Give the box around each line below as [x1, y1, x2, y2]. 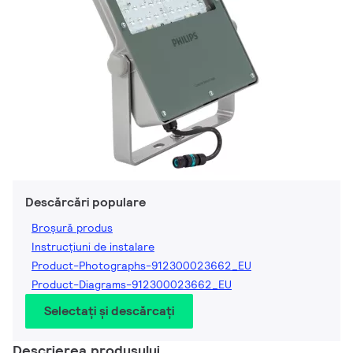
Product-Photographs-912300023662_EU [32, 258, 251, 273]
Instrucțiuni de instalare [32, 240, 154, 255]
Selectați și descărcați [44, 303, 174, 320]
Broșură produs [32, 221, 113, 236]
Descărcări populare [25, 194, 146, 211]
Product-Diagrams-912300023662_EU [32, 277, 232, 292]
